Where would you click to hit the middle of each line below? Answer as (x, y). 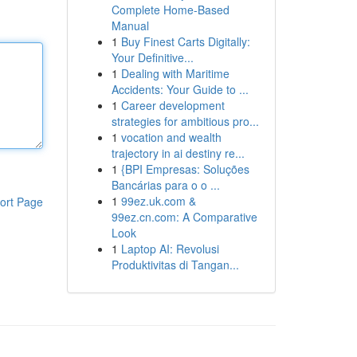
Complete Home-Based (170, 10)
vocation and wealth (171, 137)
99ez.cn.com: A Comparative (184, 217)
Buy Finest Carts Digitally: (185, 41)
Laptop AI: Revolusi (170, 249)
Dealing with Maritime (175, 73)
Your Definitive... (152, 57)
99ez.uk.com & (158, 201)
